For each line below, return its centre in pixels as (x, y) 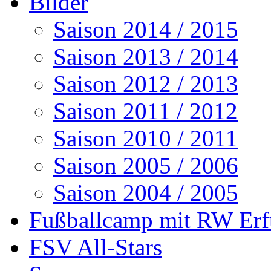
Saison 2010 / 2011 (145, 138)
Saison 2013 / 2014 (146, 57)
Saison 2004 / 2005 (146, 193)
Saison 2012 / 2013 (146, 84)
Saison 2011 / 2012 (145, 111)
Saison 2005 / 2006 (146, 165)
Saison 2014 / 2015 (146, 29)
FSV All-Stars (96, 247)
